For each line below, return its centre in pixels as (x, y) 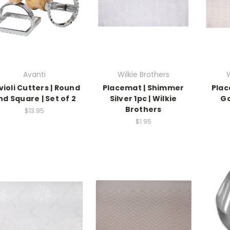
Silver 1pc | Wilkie (143, 99)
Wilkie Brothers (143, 75)
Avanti (34, 75)
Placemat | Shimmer (143, 88)
